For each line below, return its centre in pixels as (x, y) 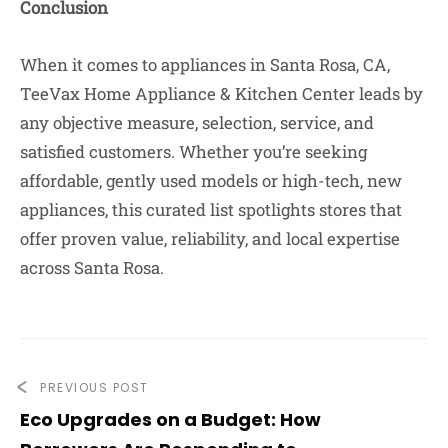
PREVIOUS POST (94, 388)
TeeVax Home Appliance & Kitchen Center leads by (221, 94)
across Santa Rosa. (92, 268)
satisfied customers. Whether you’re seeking (193, 152)
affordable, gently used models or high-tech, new (211, 181)
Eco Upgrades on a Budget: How (170, 420)
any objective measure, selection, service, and (197, 123)
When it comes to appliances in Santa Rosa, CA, (205, 65)
